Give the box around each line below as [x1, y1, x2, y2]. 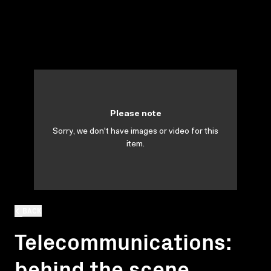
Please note [109, 110, 162, 119]
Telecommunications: [15, 224, 232, 256]
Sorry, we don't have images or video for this [53, 128, 218, 136]
